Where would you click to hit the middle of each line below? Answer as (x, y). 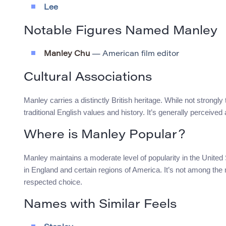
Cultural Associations (88, 78)
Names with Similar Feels (100, 205)
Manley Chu (67, 54)
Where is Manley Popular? (104, 135)
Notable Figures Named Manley (121, 32)
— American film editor (134, 54)
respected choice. (53, 182)
